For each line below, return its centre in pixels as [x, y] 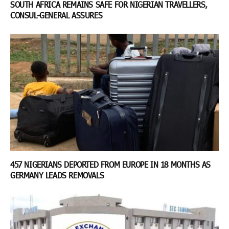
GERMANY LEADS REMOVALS [58, 175]
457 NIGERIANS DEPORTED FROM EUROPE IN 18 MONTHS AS [111, 165]
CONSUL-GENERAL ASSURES [58, 15]
